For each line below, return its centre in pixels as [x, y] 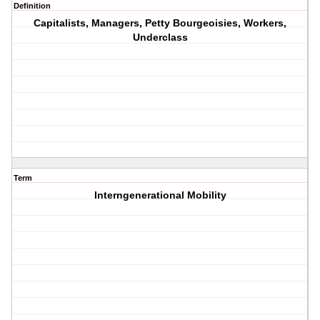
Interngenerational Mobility [160, 195]
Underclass [160, 37]
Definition [32, 6]
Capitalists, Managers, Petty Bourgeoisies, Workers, [160, 23]
